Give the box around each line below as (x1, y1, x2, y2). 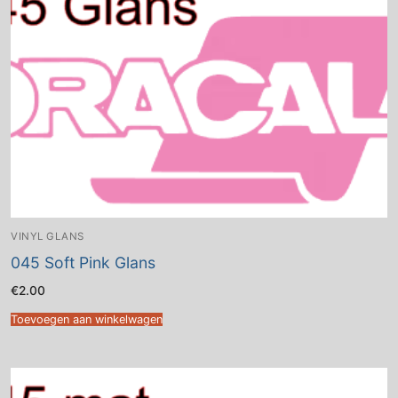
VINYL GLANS (11, 229, 84, 243)
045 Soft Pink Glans (11, 253, 155, 273)
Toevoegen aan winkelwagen (11, 312, 163, 326)
